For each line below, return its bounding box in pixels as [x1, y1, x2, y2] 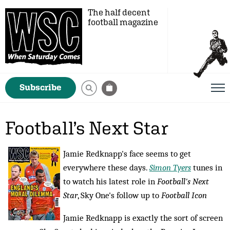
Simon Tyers [149, 162, 191, 172]
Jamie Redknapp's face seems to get [63, 148, 191, 159]
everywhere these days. [63, 162, 149, 172]
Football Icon [161, 190, 207, 200]
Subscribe [20, 82, 62, 92]
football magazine [88, 17, 158, 27]
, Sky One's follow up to [78, 190, 161, 200]
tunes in [191, 162, 222, 172]
